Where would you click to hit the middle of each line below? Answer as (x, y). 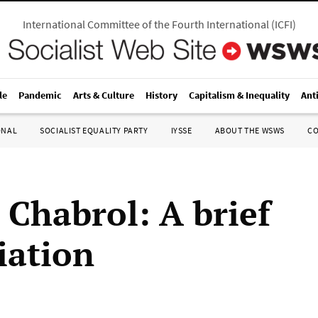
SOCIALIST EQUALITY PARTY (94, 130)
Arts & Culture (104, 95)
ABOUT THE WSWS (250, 130)
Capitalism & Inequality (239, 95)
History (161, 95)
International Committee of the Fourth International (146, 24)
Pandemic (40, 95)
